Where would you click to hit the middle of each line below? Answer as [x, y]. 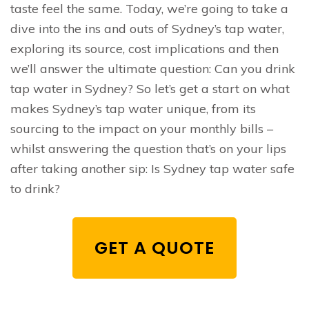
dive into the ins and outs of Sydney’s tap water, [147, 28]
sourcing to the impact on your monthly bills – [142, 128]
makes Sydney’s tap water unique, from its [133, 108]
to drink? [35, 188]
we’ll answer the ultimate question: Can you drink [153, 68]
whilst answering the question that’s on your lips [148, 148]
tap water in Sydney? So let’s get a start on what [150, 88]
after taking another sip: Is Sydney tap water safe [152, 168]
